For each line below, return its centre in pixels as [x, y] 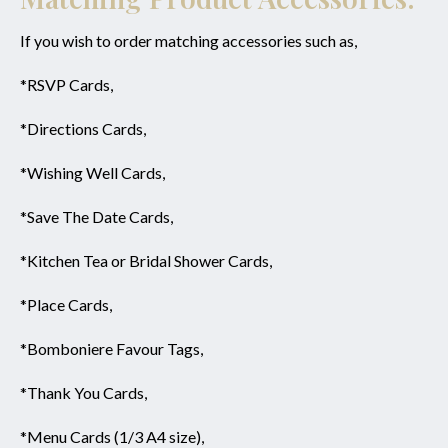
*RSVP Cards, [68, 85]
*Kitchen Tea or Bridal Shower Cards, [147, 261]
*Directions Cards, [83, 129]
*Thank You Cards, [83, 393]
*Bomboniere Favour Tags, [114, 349]
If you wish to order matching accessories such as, [188, 41]
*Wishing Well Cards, [94, 173]
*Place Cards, [66, 305]
